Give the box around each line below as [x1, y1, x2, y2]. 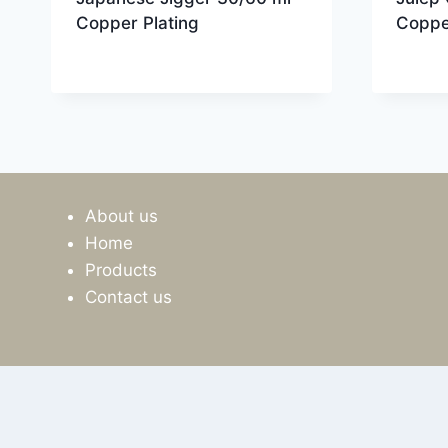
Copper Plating [75, 12, 199, 33]
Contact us [85, 286, 172, 307]
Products [85, 259, 157, 280]
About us [85, 205, 158, 226]
